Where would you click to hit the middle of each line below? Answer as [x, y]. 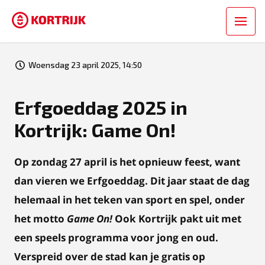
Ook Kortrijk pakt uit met [178, 219]
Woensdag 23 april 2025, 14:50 [85, 65]
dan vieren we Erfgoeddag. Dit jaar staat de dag [132, 181]
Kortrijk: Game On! [95, 130]
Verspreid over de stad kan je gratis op [110, 256]
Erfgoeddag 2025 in [101, 107]
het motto [41, 219]
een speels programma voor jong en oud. [116, 237]
